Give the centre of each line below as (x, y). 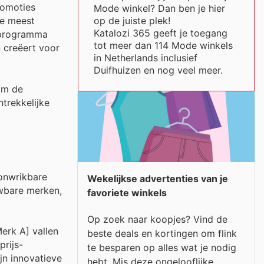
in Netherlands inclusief (145, 58)
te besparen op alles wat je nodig (162, 247)
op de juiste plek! (132, 21)
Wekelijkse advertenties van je (158, 179)
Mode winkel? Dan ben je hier (159, 8)
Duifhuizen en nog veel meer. (158, 70)
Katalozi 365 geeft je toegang (160, 33)
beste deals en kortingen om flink (162, 233)
